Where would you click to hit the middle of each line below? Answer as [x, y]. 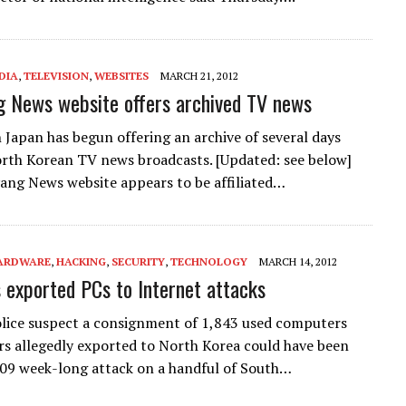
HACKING [81, 261]
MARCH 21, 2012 [199, 75]
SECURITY [138, 261]
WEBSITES [121, 75]
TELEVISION [56, 75]
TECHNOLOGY [209, 261]
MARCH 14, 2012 [298, 261]
